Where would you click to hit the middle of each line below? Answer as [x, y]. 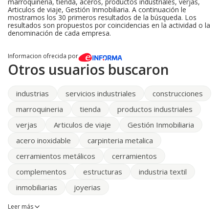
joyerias [87, 187]
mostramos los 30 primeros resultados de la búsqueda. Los [102, 17]
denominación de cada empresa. [59, 33]
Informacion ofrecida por [43, 56]
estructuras [103, 171]
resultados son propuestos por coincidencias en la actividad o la [109, 25]
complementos [41, 171]
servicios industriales [101, 93]
